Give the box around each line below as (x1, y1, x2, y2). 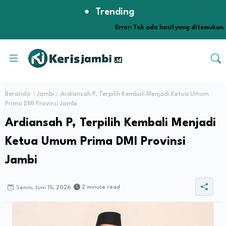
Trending (95, 8, 135, 17)
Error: (115, 25, 132, 31)
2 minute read (82, 184, 120, 190)
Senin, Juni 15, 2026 (16, 185, 71, 191)
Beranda (5, 91, 30, 98)
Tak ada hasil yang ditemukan (132, 25, 223, 31)
